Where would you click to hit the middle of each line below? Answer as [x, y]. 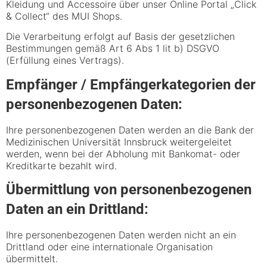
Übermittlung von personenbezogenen [129, 190]
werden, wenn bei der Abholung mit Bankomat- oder [123, 153]
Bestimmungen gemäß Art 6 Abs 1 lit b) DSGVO [113, 49]
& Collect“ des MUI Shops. [64, 16]
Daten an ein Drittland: [77, 209]
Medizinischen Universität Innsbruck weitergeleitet [119, 142]
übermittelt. [32, 259]
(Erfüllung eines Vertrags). [65, 60]
